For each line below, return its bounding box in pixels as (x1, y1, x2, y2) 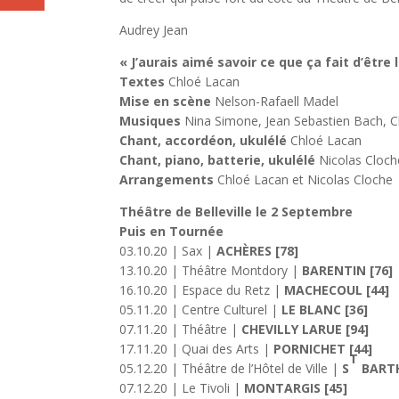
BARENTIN (302, 262, 367, 280)
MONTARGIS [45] (244, 379, 348, 397)
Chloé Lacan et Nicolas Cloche (214, 171, 394, 189)
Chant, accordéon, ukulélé (119, 132, 288, 150)
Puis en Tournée (119, 223, 224, 240)
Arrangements (119, 171, 215, 189)
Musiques (119, 112, 182, 130)
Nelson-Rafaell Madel (211, 93, 339, 110)
